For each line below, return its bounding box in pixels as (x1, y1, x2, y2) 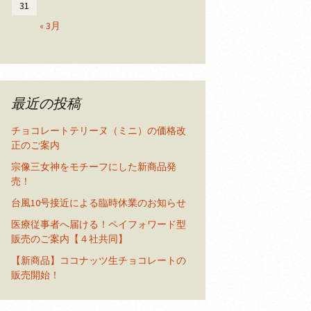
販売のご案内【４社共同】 (11, 233, 128, 245)
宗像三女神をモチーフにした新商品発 (11, 160, 176, 173)
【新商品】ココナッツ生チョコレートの (11, 254, 186, 267)
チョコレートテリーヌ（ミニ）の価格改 (11, 124, 186, 137)
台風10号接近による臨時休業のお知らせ (11, 196, 186, 209)
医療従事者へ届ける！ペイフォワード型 (11, 218, 186, 230)
